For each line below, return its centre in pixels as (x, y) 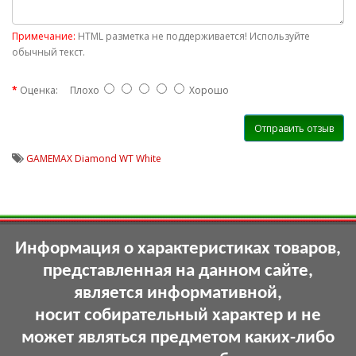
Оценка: (39, 90)
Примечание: (44, 36)
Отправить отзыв (294, 128)
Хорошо (207, 90)
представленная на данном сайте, (178, 271)
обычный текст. (48, 52)
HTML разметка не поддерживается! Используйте (193, 36)
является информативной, (178, 294)
